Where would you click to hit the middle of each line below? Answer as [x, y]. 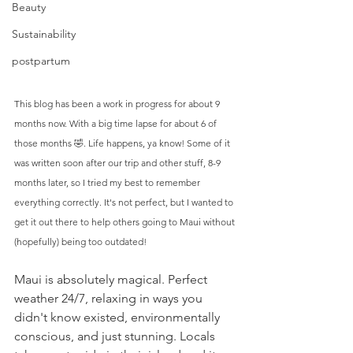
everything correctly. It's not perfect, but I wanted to [125, 202]
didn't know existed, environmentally [119, 317]
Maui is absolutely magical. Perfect [112, 279]
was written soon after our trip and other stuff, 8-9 [119, 162]
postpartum [41, 61]
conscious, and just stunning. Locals [116, 336]
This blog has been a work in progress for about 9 [118, 103]
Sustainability [44, 34]
